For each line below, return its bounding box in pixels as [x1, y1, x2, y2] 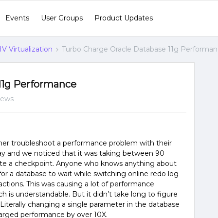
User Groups [41, 14, 83, 22]
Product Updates [94, 14, 153, 22]
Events [5, 14, 29, 22]
